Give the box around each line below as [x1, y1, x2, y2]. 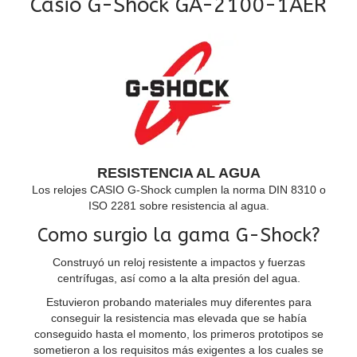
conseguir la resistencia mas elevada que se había [50, 312, 307, 325]
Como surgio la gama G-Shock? [37, 223, 320, 246]
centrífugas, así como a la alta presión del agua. [57, 272, 300, 285]
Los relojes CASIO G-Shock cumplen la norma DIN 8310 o [31, 182, 326, 196]
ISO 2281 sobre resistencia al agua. [88, 198, 269, 212]
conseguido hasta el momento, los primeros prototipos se [33, 328, 324, 341]
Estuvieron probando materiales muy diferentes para [45, 296, 312, 309]
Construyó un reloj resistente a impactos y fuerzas [52, 256, 305, 269]
